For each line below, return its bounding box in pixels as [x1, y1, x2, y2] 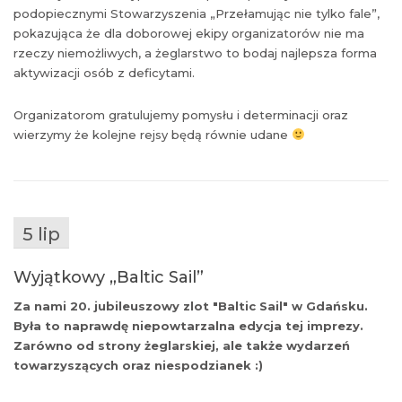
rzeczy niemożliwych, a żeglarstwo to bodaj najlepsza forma [13, 45, 377, 60]
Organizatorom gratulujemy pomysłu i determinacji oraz [13, 107, 348, 122]
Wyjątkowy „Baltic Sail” [13, 267, 204, 287]
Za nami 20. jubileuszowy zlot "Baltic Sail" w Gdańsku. [13, 298, 368, 313]
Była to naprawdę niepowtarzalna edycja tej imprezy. [13, 318, 363, 333]
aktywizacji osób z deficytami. [13, 65, 195, 80]
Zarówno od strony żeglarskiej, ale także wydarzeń [13, 337, 350, 353]
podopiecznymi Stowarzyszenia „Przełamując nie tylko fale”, [13, 5, 380, 21]
